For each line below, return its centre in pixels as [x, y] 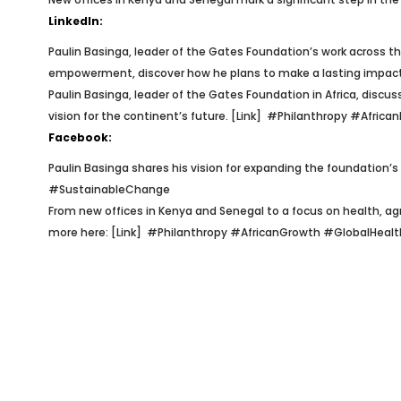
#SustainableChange [109, 189]
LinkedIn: [75, 21]
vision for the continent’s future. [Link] [157, 116]
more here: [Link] [97, 232]
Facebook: [80, 137]
